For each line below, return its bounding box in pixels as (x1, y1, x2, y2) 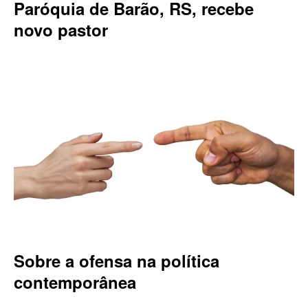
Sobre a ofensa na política (14, 248, 219, 272)
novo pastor (14, 17, 108, 41)
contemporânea (14, 269, 136, 294)
